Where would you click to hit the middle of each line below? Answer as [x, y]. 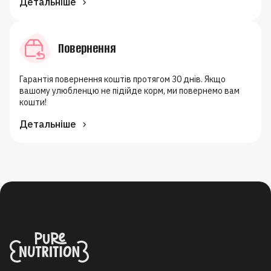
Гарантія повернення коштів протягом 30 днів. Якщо [122, 79]
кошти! [33, 102]
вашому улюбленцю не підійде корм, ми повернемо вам [129, 90]
